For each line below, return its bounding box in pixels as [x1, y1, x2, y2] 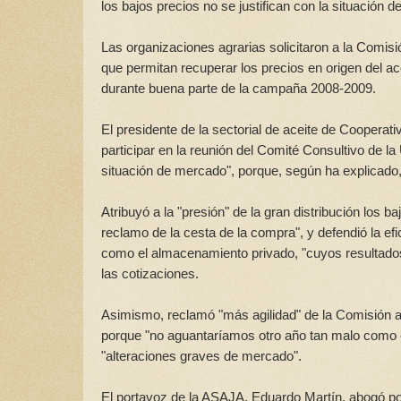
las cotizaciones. [101, 266, 199, 282]
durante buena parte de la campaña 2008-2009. [101, 81, 376, 97]
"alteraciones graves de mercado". [101, 348, 302, 364]
